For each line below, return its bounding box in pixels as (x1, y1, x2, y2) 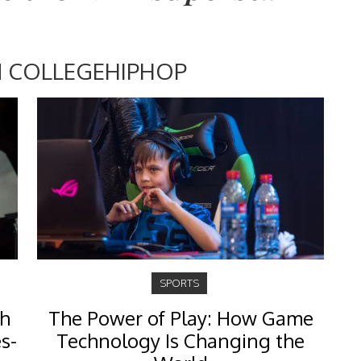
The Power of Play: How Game (48, 305, 313, 331)
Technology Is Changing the (56, 328, 305, 354)
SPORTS (159, 276, 199, 290)
